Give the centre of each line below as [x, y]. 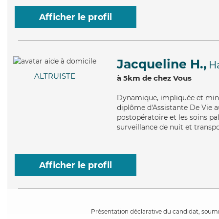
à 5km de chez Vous [154, 78]
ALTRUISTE [55, 76]
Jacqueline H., [162, 64]
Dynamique [137, 98]
